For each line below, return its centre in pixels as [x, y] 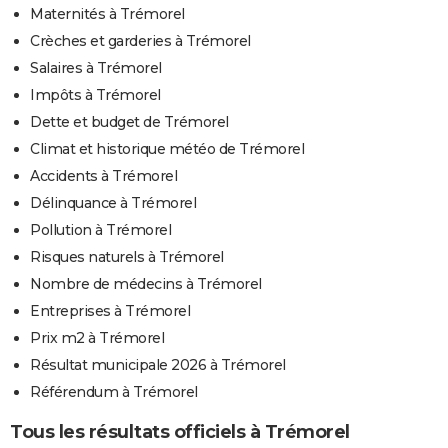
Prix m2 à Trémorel [97, 337]
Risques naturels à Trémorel [127, 256]
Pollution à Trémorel [100, 229]
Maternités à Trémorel [107, 13]
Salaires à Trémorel [96, 67]
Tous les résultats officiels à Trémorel [180, 431]
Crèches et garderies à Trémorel [140, 40]
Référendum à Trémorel [114, 391]
